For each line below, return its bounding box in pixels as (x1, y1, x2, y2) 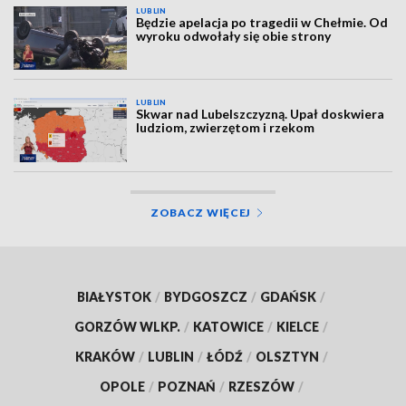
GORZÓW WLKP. (74, 318, 180, 334)
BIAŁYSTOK (77, 288, 151, 304)
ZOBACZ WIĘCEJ (150, 205, 252, 219)
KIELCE (276, 318, 319, 334)
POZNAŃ (157, 378, 216, 394)
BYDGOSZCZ (164, 288, 247, 304)
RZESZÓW (227, 378, 295, 394)
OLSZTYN (255, 348, 319, 364)
